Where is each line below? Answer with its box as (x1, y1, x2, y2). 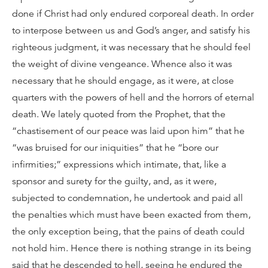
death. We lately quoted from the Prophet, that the (12, 108, 226, 120)
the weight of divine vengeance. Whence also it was (12, 57, 232, 70)
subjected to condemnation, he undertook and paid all (12, 191, 243, 204)
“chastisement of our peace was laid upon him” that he (12, 124, 245, 137)
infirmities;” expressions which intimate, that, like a (12, 158, 226, 170)
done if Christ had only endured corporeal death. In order (12, 7, 254, 20)
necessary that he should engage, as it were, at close (12, 74, 234, 87)
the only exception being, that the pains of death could (12, 225, 245, 237)
